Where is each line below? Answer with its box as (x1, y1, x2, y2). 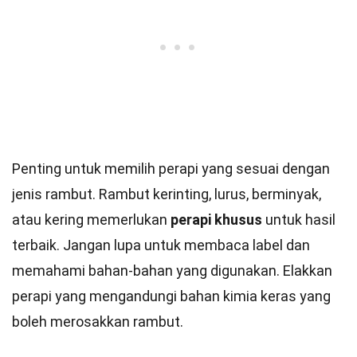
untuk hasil (262, 211, 335, 228)
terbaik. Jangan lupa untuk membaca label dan (12, 237, 310, 253)
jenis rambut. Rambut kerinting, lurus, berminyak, (12, 186, 321, 202)
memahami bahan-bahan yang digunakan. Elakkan (12, 262, 332, 279)
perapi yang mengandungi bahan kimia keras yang (12, 288, 331, 304)
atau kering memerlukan (12, 211, 171, 228)
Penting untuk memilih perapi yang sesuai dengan (12, 160, 330, 177)
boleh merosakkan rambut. (12, 313, 183, 330)
